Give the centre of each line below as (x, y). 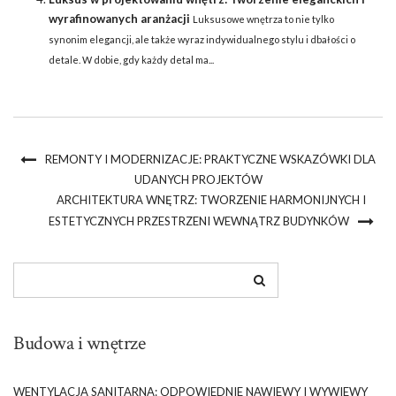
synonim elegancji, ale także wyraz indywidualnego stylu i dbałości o (202, 40)
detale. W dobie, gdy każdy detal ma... (131, 60)
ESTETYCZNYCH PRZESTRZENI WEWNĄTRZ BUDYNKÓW (199, 221)
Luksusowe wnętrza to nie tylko (263, 19)
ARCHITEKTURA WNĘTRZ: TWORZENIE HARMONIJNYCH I (211, 200)
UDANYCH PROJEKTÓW (198, 180)
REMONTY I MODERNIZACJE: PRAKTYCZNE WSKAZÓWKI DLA (210, 160)
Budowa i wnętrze (79, 344)
